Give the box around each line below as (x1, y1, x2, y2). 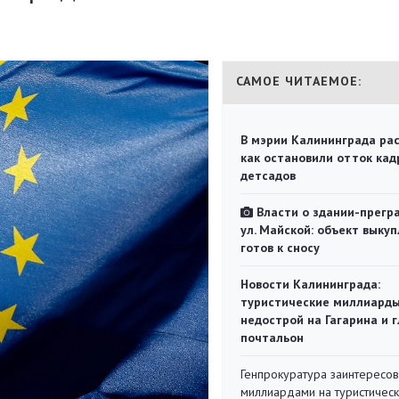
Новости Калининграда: (240, 276, 380, 292)
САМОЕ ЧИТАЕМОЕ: (236, 73, 362, 89)
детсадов (240, 167, 296, 183)
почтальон (240, 330, 304, 346)
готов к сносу (240, 240, 320, 256)
